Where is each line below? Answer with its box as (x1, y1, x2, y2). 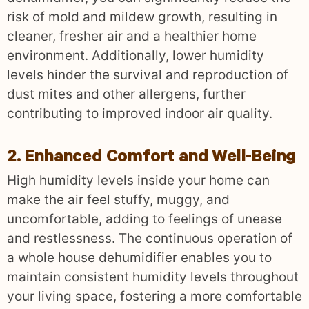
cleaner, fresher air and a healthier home (7, 28, 257, 45)
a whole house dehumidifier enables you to (7, 250, 272, 266)
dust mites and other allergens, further (7, 86, 246, 103)
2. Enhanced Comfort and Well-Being (7, 149, 297, 169)
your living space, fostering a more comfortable (7, 288, 302, 305)
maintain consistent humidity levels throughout (7, 269, 299, 286)
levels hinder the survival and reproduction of (7, 67, 288, 83)
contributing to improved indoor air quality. (7, 106, 272, 122)
